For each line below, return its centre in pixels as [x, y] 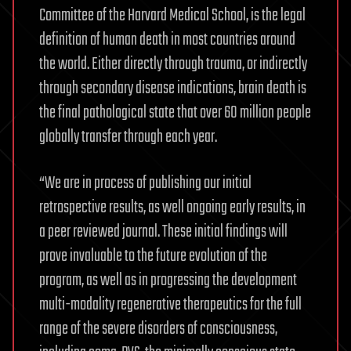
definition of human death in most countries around [167, 40]
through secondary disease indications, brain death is [173, 89]
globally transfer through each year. [128, 137]
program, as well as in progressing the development [168, 280]
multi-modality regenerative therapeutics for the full [170, 305]
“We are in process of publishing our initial [145, 183]
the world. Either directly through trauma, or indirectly [173, 64]
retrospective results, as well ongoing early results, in [172, 208]
